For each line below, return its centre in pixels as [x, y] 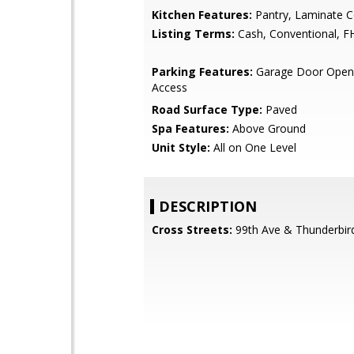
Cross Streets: [192, 230]
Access [169, 87]
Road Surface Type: [207, 109]
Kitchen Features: [202, 15]
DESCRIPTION [208, 206]
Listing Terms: [193, 34]
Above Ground [267, 128]
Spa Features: [190, 128]
